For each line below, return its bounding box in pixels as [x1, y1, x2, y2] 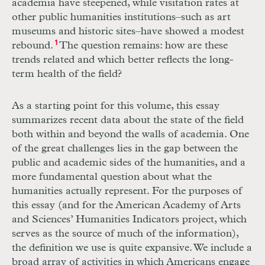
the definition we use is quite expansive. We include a [12, 243, 252, 254]
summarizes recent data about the [12, 115, 170, 126]
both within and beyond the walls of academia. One [12, 129, 249, 140]
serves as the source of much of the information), [12, 228, 238, 240]
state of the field [170, 115, 244, 126]
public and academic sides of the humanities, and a [12, 157, 245, 169]
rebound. [12, 40, 53, 51]
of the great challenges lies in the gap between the [12, 143, 238, 154]
